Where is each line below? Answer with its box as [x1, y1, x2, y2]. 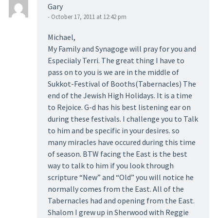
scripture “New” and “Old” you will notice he [47, 172, 194, 182]
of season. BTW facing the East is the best [47, 149, 187, 159]
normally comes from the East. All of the [47, 184, 184, 194]
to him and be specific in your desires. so [47, 126, 180, 135]
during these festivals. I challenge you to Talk [47, 114, 198, 124]
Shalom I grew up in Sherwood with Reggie [47, 207, 189, 217]
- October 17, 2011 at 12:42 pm [47, 13, 127, 21]
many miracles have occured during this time [47, 137, 196, 147]
